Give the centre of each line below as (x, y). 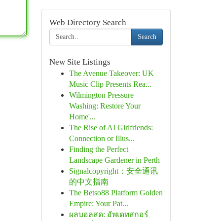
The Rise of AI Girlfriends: (111, 128)
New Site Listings (80, 62)
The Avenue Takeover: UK (111, 73)
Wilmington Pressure (101, 95)
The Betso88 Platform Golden (116, 193)
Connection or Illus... (102, 138)
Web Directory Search (88, 22)
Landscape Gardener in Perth (114, 160)
